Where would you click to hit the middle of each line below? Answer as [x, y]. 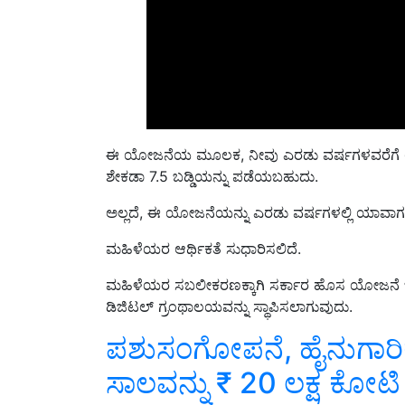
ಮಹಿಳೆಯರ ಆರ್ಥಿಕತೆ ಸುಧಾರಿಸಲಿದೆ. [203, 227]
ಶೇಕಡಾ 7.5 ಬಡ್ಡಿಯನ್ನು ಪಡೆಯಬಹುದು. [212, 155]
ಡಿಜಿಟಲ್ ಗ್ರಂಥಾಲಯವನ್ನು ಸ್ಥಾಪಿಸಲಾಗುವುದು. [229, 285]
